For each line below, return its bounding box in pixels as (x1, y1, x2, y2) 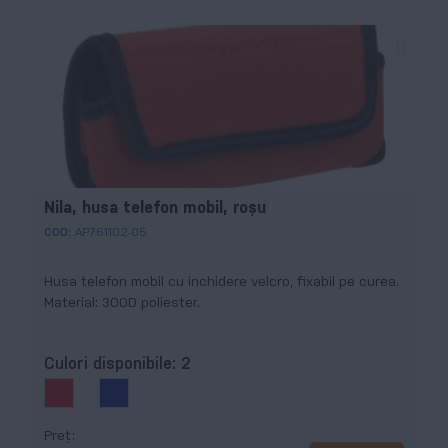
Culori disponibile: (44, 357, 181, 373)
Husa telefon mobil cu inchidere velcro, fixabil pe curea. (44, 275, 399, 289)
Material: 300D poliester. (44, 296, 200, 310)
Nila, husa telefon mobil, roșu (44, 200, 266, 216)
